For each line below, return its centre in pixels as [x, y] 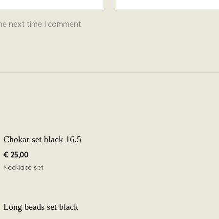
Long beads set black [41, 207]
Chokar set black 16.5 [42, 139]
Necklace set [23, 167]
